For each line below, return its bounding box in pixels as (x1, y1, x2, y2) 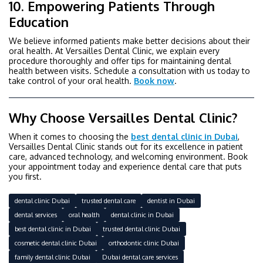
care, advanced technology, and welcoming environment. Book (9, 151, 248, 161)
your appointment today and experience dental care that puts (9, 161, 242, 171)
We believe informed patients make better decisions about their (9, 35, 250, 46)
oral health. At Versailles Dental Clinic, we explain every (9, 45, 220, 56)
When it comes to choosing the (9, 131, 131, 141)
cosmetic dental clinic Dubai (15, 238, 97, 247)
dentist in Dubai (147, 195, 195, 205)
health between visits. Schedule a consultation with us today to (9, 65, 250, 76)
